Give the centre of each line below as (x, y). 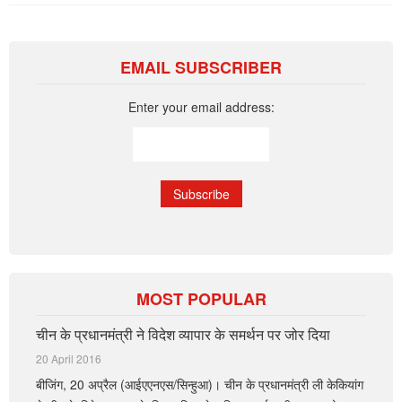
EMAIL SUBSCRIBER (201, 67)
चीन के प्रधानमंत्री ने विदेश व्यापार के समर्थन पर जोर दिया (183, 334)
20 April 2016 (69, 358)
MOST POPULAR (201, 299)
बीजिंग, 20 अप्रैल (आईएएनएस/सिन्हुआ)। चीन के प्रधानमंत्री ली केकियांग (200, 384)
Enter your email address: (201, 107)
